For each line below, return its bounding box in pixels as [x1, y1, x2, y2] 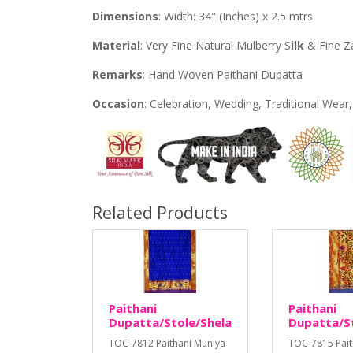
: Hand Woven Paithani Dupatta [143, 67, 303, 83]
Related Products [92, 202, 228, 225]
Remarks [92, 67, 143, 83]
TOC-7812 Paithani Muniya [109, 336, 225, 351]
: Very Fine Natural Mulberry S [140, 38, 291, 54]
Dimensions [92, 9, 158, 24]
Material [92, 38, 140, 54]
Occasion [92, 96, 144, 112]
